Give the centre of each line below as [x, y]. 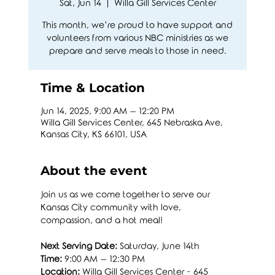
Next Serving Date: [79, 246]
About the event [94, 170]
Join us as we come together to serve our [126, 195]
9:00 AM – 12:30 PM [103, 259]
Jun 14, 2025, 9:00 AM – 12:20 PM [107, 111]
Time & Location [92, 87]
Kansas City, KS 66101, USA [93, 134]
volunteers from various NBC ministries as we [137, 38]
